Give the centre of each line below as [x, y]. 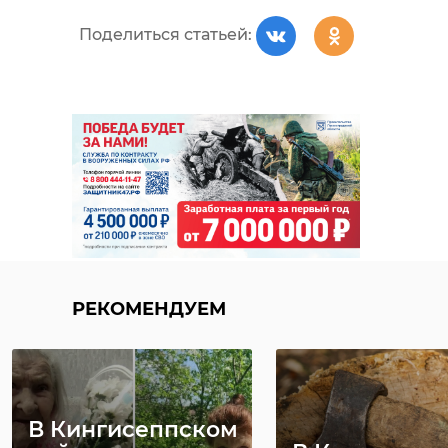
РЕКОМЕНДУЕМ [149, 309]
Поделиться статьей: [165, 35]
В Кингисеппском [133, 430]
